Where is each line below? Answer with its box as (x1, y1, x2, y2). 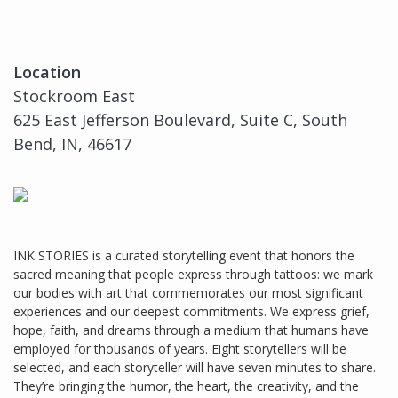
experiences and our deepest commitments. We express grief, (13, 303, 370, 321)
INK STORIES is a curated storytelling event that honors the (13, 247, 354, 265)
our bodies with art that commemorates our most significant (13, 284, 363, 302)
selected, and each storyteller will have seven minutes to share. (13, 359, 376, 377)
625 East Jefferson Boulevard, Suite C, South (13, 109, 347, 131)
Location (13, 61, 81, 84)
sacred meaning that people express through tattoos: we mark (13, 266, 373, 283)
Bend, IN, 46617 (13, 133, 131, 155)
